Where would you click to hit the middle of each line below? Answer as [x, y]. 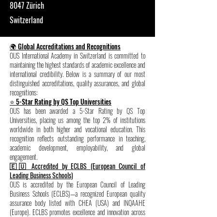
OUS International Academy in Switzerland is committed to [77, 56]
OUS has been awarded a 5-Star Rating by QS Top [77, 111]
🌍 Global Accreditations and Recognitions [65, 46]
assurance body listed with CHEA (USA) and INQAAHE [77, 203]
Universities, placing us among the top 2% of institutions [77, 120]
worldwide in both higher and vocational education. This [77, 129]
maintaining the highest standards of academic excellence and [77, 65]
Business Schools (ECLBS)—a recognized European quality [77, 194]
